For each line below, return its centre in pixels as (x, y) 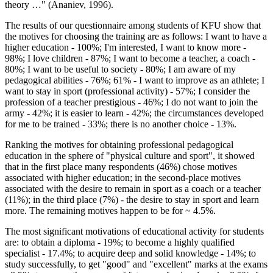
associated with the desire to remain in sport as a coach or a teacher (133, 189)
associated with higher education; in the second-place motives (123, 178)
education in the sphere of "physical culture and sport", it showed (130, 156)
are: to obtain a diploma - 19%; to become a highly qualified (120, 243)
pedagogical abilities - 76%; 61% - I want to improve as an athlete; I (135, 80)
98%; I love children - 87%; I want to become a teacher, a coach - (130, 58)
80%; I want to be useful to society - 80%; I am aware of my (120, 69)
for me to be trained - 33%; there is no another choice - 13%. (121, 124)
